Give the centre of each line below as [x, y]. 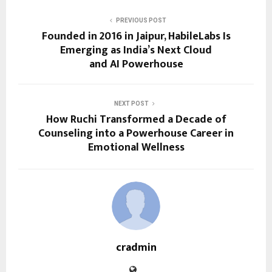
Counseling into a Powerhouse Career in [136, 133]
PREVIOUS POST [141, 20]
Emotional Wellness [136, 147]
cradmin [136, 247]
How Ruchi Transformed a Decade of [136, 119]
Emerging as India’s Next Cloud [136, 50]
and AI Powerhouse [136, 64]
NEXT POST [131, 103]
